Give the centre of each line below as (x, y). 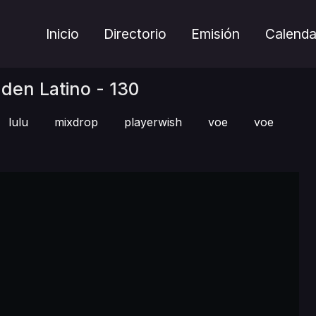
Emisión (216, 34)
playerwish (153, 122)
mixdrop (76, 122)
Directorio (135, 34)
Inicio (63, 34)
